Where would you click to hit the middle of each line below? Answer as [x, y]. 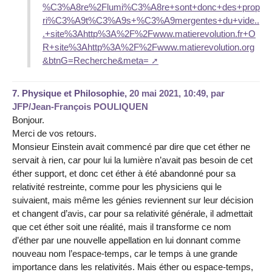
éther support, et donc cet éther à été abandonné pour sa [124, 173]
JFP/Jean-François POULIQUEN [80, 106]
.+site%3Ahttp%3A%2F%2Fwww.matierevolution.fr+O [149, 34]
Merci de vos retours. [54, 133]
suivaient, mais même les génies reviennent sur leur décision [133, 200]
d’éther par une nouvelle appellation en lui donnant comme [126, 240]
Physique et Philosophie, [76, 93]
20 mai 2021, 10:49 [168, 93]
